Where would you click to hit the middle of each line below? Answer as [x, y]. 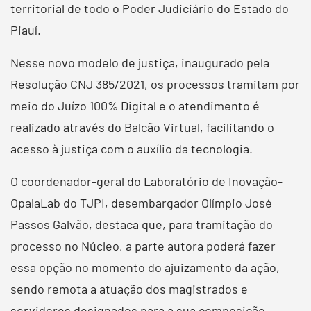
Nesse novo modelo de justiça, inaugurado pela [140, 62]
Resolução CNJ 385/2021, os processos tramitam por [155, 84]
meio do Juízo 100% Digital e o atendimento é [135, 105]
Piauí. [26, 30]
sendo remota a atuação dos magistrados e [129, 288]
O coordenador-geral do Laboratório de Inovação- [146, 181]
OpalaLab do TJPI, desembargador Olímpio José [141, 202]
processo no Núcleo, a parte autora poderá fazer [143, 245]
